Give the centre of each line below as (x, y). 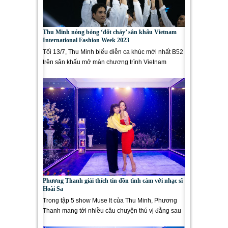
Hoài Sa (53, 189)
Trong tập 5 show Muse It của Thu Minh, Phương (110, 201)
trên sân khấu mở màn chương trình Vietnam (105, 62)
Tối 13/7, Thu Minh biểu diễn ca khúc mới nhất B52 (113, 52)
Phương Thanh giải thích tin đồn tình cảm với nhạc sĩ (113, 181)
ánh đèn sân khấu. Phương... (83, 221)
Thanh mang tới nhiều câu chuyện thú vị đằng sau (112, 211)
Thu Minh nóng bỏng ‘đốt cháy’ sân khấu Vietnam (110, 32)
